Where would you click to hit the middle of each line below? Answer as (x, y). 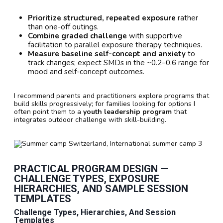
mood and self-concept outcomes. (86, 72)
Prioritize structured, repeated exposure (102, 18)
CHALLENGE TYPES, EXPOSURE (87, 179)
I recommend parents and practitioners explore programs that (111, 96)
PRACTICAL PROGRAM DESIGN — (91, 169)
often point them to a (49, 112)
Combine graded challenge (77, 36)
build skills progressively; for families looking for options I (105, 104)
